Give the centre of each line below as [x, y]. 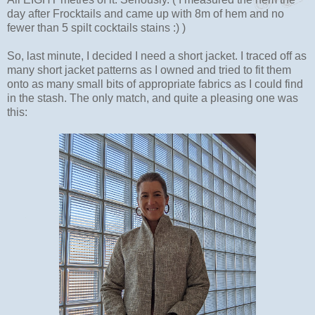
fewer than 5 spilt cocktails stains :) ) [96, 27]
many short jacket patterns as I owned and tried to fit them [149, 70]
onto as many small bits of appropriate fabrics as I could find [155, 84]
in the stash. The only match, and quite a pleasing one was [153, 98]
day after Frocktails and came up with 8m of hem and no [146, 13]
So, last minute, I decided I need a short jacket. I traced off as [157, 56]
